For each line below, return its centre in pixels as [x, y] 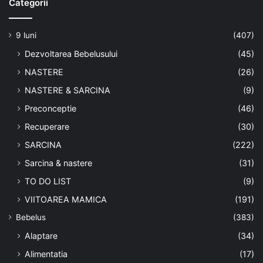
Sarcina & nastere [58, 163]
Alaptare [41, 235]
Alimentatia [46, 254]
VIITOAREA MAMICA [66, 199]
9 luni [26, 35]
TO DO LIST [48, 181]
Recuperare [47, 126]
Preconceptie [50, 108]
